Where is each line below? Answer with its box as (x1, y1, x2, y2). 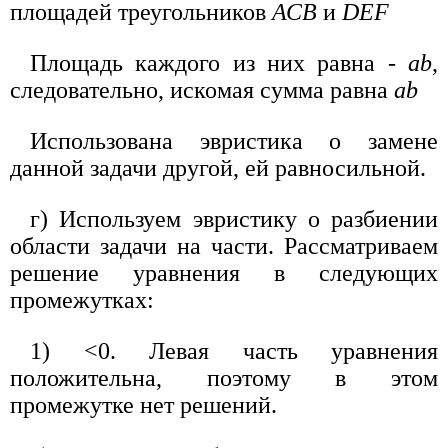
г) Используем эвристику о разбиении (30, 205, 438, 232)
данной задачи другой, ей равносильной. (10, 154, 426, 181)
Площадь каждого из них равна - (30, 49, 408, 76)
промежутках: (10, 286, 154, 313)
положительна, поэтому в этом (10, 364, 438, 391)
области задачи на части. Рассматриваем (10, 232, 438, 259)
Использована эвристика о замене (30, 127, 438, 154)
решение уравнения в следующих (10, 259, 438, 286)
